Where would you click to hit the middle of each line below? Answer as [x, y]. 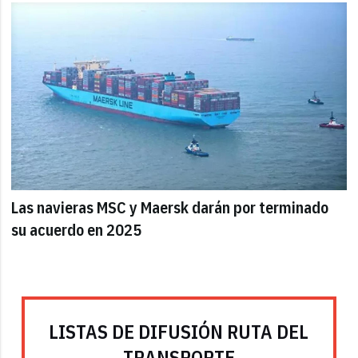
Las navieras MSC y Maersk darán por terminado [170, 207]
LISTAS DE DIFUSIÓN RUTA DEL [179, 332]
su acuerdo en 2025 [77, 229]
